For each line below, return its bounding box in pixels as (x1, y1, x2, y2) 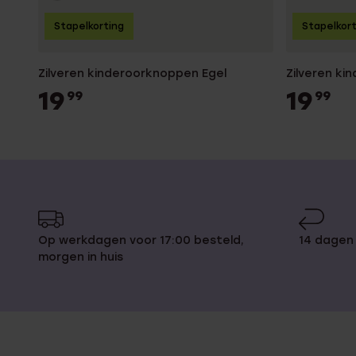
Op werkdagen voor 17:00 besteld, (38, 233, 244, 247)
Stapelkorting (54, 21, 124, 33)
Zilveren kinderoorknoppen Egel (38, 67, 226, 81)
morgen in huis (38, 250, 123, 264)
